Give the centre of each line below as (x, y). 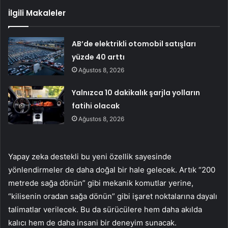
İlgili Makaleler (37, 13)
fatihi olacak (96, 106)
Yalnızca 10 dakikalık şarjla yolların (136, 93)
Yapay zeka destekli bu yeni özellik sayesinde (90, 157)
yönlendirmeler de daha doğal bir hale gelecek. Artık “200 (112, 170)
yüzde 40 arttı (98, 57)
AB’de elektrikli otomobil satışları (134, 44)
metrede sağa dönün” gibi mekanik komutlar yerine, (101, 183)
